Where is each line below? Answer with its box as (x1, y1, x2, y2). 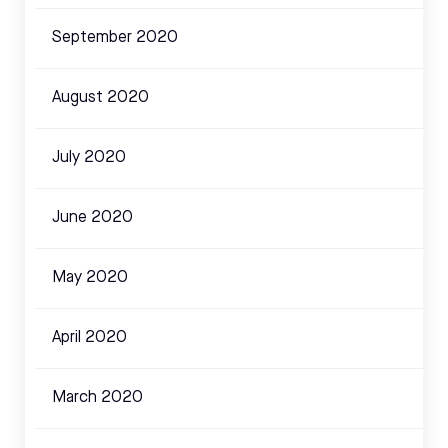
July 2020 (52, 149, 126, 166)
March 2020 (52, 389, 143, 406)
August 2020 (52, 89, 149, 106)
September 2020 (52, 29, 178, 46)
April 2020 (52, 329, 127, 346)
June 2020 (52, 209, 133, 226)
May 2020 (52, 269, 128, 286)
